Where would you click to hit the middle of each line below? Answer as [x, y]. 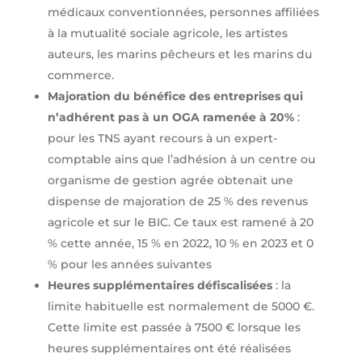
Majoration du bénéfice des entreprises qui [175, 97]
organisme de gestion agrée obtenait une [170, 181]
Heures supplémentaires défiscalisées [161, 286]
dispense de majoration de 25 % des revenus [177, 202]
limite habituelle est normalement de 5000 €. [181, 307]
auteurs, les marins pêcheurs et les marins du [179, 55]
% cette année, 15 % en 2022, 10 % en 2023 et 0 [180, 244]
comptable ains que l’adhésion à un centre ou [181, 160]
